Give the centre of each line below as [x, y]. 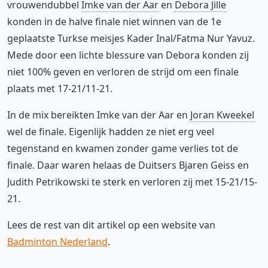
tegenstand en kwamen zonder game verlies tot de [123, 148]
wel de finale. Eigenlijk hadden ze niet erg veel [111, 131]
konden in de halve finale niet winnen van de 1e [114, 21]
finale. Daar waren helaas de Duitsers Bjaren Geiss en [128, 165]
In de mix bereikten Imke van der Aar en [99, 115]
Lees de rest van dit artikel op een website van [111, 225]
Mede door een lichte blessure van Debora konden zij [128, 55]
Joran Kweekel [222, 115]
